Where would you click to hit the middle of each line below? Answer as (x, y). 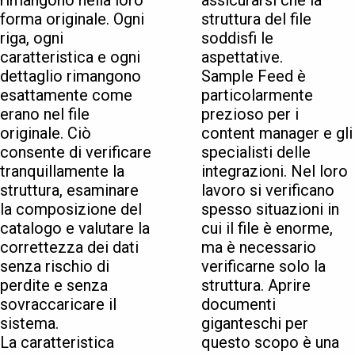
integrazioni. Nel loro (275, 172)
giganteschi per (255, 324)
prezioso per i (250, 115)
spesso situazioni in (270, 210)
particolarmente (257, 95)
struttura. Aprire (256, 286)
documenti (239, 305)
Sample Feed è (254, 76)
